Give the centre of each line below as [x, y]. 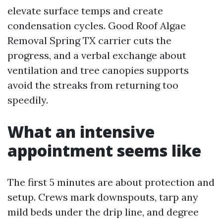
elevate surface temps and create [85, 11]
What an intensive [81, 132]
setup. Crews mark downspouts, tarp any [103, 197]
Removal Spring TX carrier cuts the [89, 40]
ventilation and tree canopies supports [98, 70]
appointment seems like [104, 150]
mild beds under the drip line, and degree [103, 212]
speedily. [28, 100]
